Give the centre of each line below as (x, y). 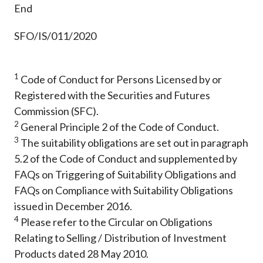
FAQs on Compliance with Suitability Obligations (124, 190)
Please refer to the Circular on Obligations (116, 222)
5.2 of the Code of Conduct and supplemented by (126, 159)
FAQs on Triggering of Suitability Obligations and (125, 175)
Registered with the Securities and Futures (112, 95)
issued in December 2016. (73, 206)
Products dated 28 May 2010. (81, 254)
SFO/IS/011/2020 (55, 36)
